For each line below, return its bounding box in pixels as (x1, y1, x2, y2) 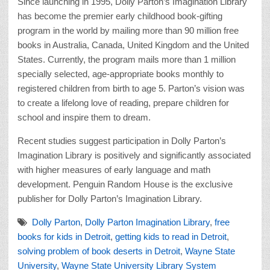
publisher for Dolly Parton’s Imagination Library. (17, 193, 202, 204)
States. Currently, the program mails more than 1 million (17, 54, 236, 64)
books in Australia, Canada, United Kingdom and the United (17, 39, 249, 50)
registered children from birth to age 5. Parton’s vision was (17, 83, 245, 93)
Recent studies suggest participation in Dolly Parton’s (17, 135, 226, 146)
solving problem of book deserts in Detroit (17, 245, 180, 256)
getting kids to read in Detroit (115, 231, 227, 242)
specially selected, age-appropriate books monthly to (17, 68, 224, 79)
